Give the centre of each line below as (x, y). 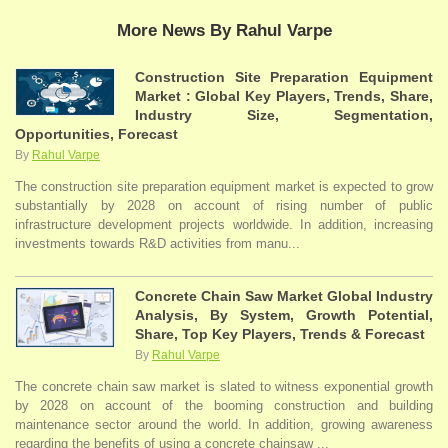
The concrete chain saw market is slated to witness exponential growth (224, 387)
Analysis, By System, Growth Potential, (284, 315)
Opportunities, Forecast (96, 134)
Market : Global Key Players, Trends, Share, (284, 96)
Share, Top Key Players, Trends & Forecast (280, 334)
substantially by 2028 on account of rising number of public (224, 206)
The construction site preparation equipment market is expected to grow (224, 187)
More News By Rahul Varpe (224, 30)
